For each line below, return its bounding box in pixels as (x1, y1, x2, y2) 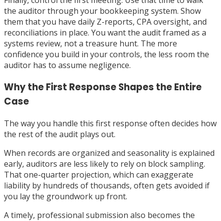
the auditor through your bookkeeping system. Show (4, 5, 201, 17)
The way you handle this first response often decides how (4, 117, 217, 129)
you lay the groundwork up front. (4, 190, 127, 202)
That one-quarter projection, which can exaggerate (4, 169, 193, 180)
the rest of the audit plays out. (4, 128, 115, 140)
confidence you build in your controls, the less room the (4, 49, 209, 60)
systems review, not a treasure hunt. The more (4, 38, 177, 49)
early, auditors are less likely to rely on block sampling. (4, 158, 205, 169)
